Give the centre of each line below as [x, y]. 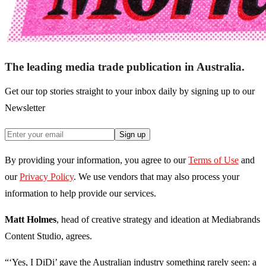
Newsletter [25, 108]
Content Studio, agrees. [48, 236]
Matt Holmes [31, 220]
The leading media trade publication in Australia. [125, 67]
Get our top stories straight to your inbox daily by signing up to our [130, 91]
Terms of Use [213, 160]
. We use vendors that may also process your [156, 177]
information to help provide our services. [80, 194]
